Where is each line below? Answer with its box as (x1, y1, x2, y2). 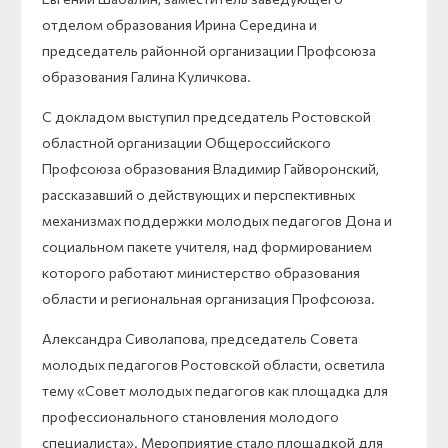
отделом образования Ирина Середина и (42, 15, 317, 33)
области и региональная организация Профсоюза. (42, 289, 375, 307)
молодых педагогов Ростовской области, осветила (42, 355, 385, 373)
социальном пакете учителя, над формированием (42, 237, 372, 255)
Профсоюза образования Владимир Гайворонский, (42, 159, 379, 177)
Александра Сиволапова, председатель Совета (42, 329, 358, 347)
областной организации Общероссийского (42, 133, 331, 151)
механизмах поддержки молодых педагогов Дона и (42, 211, 392, 229)
